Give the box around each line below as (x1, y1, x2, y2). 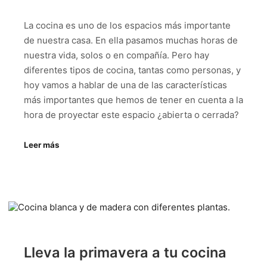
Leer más (24, 140, 59, 150)
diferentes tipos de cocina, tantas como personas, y (24, 64, 241, 76)
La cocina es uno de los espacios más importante (24, 19, 231, 31)
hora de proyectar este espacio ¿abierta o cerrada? (24, 108, 239, 120)
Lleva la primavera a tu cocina (24, 243, 226, 261)
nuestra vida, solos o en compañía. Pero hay (24, 49, 209, 61)
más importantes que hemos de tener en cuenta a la (24, 94, 243, 105)
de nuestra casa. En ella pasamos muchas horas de (24, 34, 238, 46)
